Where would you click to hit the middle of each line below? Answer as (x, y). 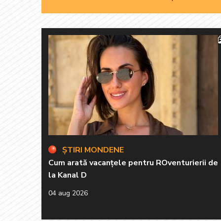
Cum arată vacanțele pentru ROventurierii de (133, 163)
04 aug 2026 (68, 193)
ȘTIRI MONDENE (93, 150)
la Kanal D (68, 175)
